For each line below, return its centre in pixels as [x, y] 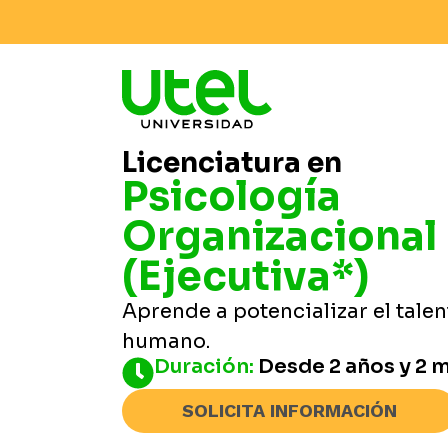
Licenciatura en [232, 163]
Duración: [206, 367]
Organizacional [279, 237]
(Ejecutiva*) [245, 277]
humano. [166, 342]
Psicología [231, 197]
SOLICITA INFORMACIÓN [289, 411]
